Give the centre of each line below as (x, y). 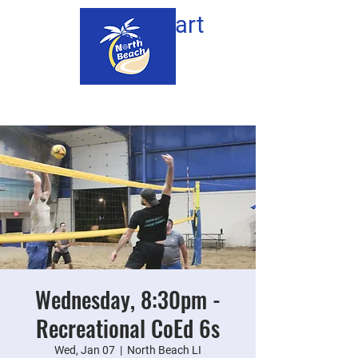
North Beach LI (164, 350)
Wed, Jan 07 (85, 350)
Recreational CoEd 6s (128, 328)
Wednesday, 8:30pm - (128, 299)
